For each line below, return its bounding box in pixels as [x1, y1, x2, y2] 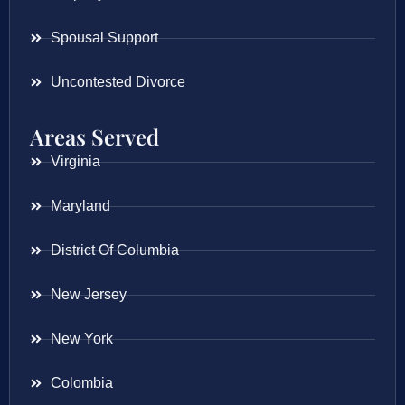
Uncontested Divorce [50, 74, 185, 90]
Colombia [50, 375, 113, 391]
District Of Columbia [50, 242, 179, 259]
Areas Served [30, 122, 159, 152]
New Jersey [50, 287, 127, 303]
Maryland [50, 198, 110, 214]
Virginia [50, 154, 100, 170]
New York [50, 331, 113, 347]
